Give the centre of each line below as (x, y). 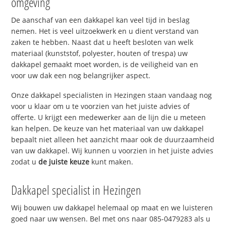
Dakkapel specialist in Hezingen (76, 189)
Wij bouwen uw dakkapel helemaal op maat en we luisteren (112, 207)
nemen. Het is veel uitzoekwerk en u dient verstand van (105, 31)
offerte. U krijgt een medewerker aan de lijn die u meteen (109, 118)
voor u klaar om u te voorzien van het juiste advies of (101, 106)
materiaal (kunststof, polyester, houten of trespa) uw (100, 53)
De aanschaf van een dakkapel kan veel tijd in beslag (101, 20)
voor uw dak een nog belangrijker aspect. (81, 76)
